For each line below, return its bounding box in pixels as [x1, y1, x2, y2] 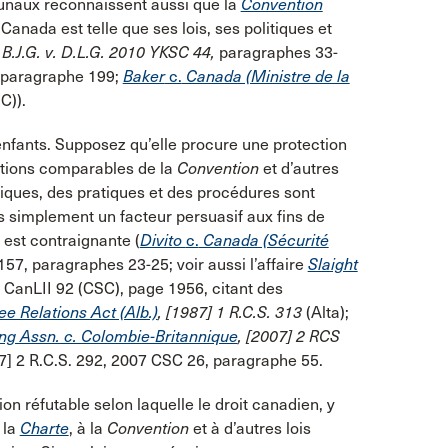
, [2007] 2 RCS [237, 326, 340, 346]
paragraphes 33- [218, 42, 338, 62]
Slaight [307, 254, 358, 274]
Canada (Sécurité [198, 230, 329, 250]
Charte [19, 418, 69, 438]
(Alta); [301, 302, 349, 322]
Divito [139, 230, 186, 250]
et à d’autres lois [188, 418, 311, 438]
